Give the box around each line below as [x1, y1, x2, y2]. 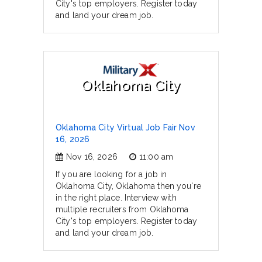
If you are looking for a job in [56, 170, 167, 179]
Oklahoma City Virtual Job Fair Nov [56, 123, 195, 132]
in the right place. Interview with [56, 193, 177, 202]
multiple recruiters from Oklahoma [56, 205, 189, 214]
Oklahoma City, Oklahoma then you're [56, 181, 201, 191]
